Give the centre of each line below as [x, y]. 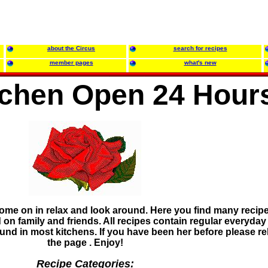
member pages [71, 63]
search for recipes [200, 48]
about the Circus [71, 48]
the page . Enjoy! [85, 243]
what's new [200, 63]
